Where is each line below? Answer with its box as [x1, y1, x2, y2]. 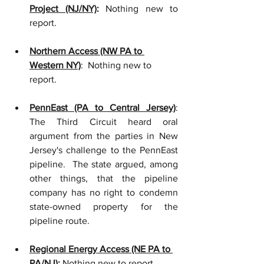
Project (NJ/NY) [29, 4, 97, 14]
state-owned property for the [29, 202, 178, 212]
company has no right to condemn [29, 187, 178, 197]
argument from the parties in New [29, 131, 178, 141]
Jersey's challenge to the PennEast [29, 145, 178, 155]
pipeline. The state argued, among [29, 159, 178, 169]
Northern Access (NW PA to [29, 46, 144, 56]
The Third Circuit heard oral [29, 117, 178, 127]
